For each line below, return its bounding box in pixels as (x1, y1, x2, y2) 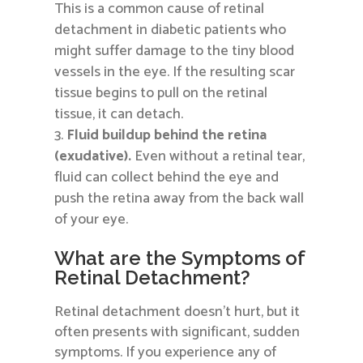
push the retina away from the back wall (54, 186, 305, 211)
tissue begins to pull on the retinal (54, 81, 268, 106)
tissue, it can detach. (54, 102, 184, 127)
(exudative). (54, 144, 132, 169)
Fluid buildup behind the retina (66, 123, 267, 148)
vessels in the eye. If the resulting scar (54, 60, 296, 85)
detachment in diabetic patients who (54, 18, 287, 43)
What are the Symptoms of (54, 246, 305, 271)
